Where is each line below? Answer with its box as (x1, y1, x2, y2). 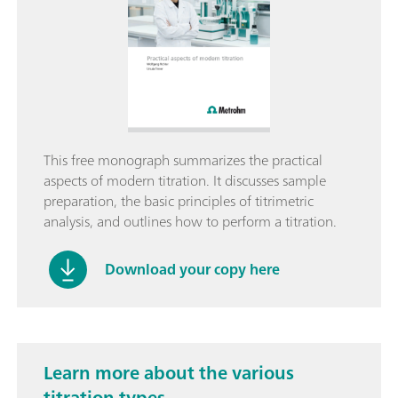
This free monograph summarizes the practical (44, 147, 322, 172)
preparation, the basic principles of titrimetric (44, 187, 314, 213)
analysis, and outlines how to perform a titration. (44, 208, 337, 234)
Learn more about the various (44, 356, 294, 388)
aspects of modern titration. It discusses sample (44, 167, 326, 193)
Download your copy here (105, 257, 280, 283)
